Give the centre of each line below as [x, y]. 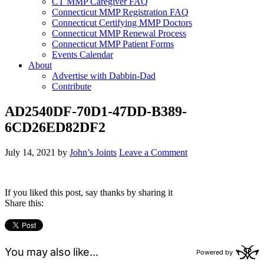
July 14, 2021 [30, 152]
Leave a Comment [153, 152]
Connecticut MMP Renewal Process [119, 33]
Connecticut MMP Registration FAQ [120, 12]
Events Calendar [82, 55]
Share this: [24, 203]
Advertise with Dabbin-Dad [104, 76]
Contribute [72, 86]
